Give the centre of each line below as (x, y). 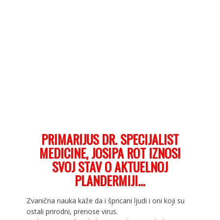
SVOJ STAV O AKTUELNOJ (110, 166)
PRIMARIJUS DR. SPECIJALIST (110, 139)
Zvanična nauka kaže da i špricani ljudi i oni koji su (105, 200)
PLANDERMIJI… (110, 180)
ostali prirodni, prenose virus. (72, 211)
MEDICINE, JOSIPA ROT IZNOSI (110, 153)
